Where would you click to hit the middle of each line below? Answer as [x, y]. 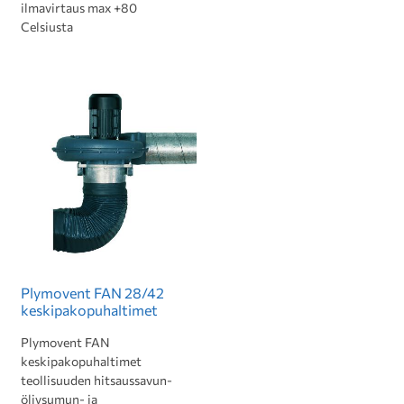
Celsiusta [47, 27]
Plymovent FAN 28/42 [92, 293]
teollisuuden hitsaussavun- [96, 380]
